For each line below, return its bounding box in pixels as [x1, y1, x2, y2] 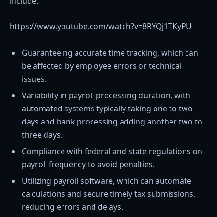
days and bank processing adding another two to [22, 116, 202, 127]
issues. [22, 74, 46, 85]
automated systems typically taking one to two [22, 103, 193, 114]
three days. [22, 129, 62, 140]
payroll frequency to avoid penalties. [22, 159, 155, 170]
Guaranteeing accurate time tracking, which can [22, 47, 198, 59]
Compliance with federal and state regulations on [22, 146, 202, 157]
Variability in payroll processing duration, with [22, 90, 190, 101]
